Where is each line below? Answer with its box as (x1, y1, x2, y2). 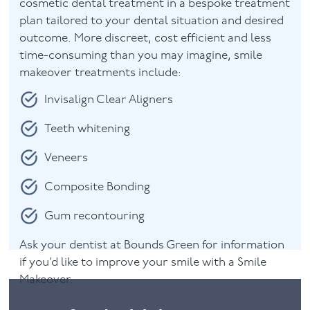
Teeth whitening (44, 123, 131, 136)
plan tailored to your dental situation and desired (19, 15, 284, 27)
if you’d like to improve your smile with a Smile (19, 257, 267, 269)
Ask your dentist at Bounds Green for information (19, 239, 285, 252)
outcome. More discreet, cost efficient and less (19, 32, 272, 44)
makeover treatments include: (19, 66, 182, 79)
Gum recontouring (44, 210, 145, 223)
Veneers (44, 152, 89, 165)
